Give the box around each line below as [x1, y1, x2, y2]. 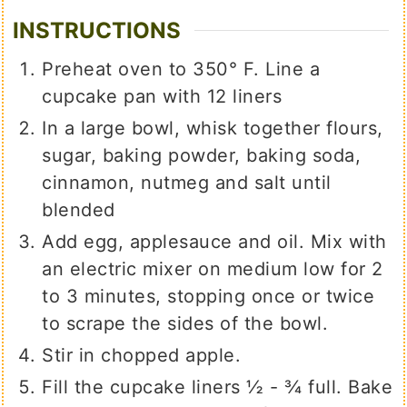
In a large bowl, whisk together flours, [42, 117, 383, 140]
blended [42, 199, 115, 222]
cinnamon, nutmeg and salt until [42, 172, 332, 194]
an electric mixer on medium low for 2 [42, 258, 383, 281]
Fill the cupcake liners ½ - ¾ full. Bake [42, 376, 393, 399]
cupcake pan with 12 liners [42, 85, 283, 108]
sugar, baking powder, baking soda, [42, 144, 362, 167]
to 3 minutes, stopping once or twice [42, 285, 375, 308]
